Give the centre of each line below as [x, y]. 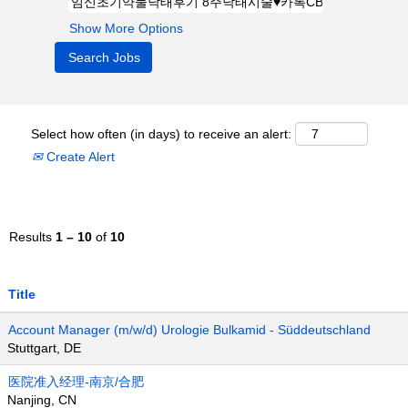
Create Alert [79, 157]
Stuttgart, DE [44, 348]
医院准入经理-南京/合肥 [76, 382]
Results [32, 237]
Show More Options [126, 28]
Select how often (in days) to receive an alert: [161, 134]
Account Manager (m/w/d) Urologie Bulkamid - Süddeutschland [189, 330]
